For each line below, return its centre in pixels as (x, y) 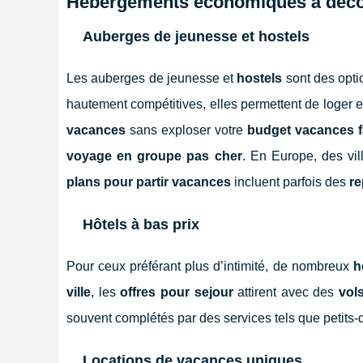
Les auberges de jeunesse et (152, 78)
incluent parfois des (290, 181)
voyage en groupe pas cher (154, 156)
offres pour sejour (177, 292)
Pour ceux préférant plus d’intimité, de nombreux (210, 266)
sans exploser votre (186, 130)
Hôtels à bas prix (141, 224)
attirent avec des (286, 292)
